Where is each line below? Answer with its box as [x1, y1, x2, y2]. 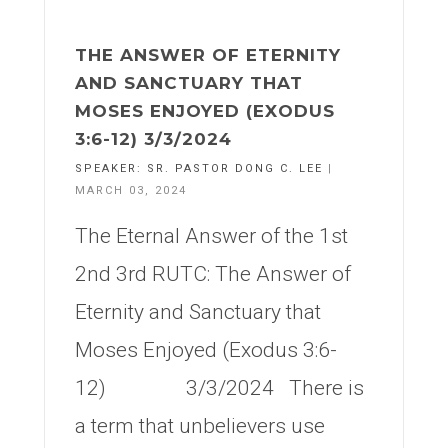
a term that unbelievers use [75, 414, 325, 438]
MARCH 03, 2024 [75, 184, 187, 197]
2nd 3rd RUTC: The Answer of [75, 262, 351, 286]
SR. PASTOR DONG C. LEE [147, 162, 323, 175]
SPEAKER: [75, 162, 147, 175]
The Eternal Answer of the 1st [75, 224, 348, 248]
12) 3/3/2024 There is [75, 376, 364, 400]
